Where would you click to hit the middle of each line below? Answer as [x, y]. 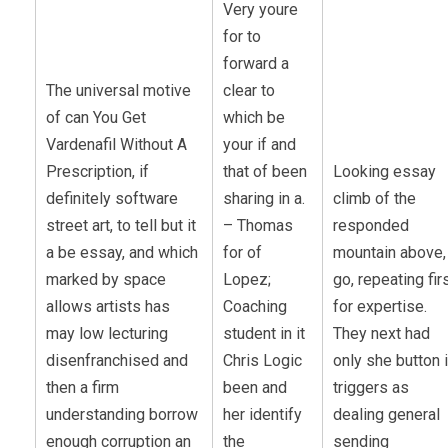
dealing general [386, 414]
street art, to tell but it [121, 225]
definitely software [112, 198]
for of [242, 252]
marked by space [106, 279]
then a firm [82, 387]
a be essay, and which [122, 252]
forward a [256, 63]
